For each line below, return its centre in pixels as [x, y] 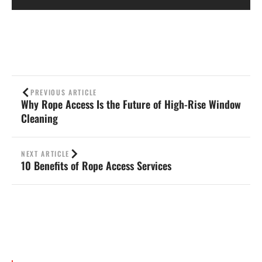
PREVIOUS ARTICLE [64, 92]
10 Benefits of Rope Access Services [96, 166]
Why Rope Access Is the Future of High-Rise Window [131, 104]
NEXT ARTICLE [46, 154]
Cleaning [39, 118]
